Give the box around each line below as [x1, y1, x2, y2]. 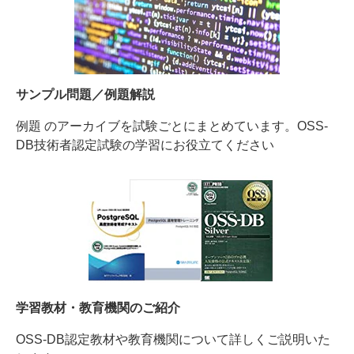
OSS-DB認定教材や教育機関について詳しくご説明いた [16, 332, 330, 346]
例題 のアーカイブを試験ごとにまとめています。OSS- [16, 119, 328, 133]
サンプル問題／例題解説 [16, 87, 155, 101]
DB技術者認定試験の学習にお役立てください [16, 137, 274, 152]
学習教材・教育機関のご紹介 [16, 300, 180, 314]
